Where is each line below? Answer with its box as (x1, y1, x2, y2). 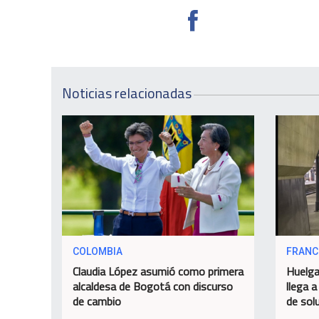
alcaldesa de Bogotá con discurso (73, 277, 233, 295)
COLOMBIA (73, 245, 122, 257)
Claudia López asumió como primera (73, 262, 244, 280)
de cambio (73, 292, 121, 310)
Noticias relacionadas (62, 82, 192, 105)
